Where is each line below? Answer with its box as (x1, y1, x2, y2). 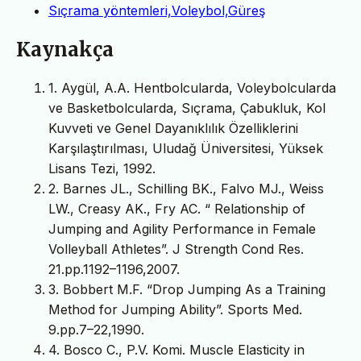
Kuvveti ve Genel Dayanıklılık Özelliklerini (48, 120, 298, 137)
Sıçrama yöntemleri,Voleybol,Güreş (48, 2, 265, 19)
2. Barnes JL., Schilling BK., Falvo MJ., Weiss (48, 180, 324, 197)
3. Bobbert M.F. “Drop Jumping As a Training (48, 281, 326, 298)
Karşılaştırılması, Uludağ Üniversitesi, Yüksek (48, 140, 323, 157)
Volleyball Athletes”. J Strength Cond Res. (48, 241, 304, 258)
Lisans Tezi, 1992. (48, 160, 156, 177)
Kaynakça (16, 37, 114, 63)
